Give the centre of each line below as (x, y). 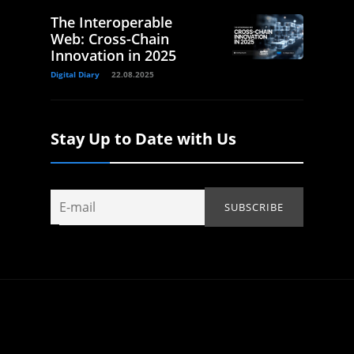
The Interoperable (111, 23)
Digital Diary (75, 75)
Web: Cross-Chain (110, 39)
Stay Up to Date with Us (143, 139)
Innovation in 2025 (113, 56)
